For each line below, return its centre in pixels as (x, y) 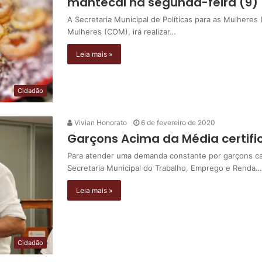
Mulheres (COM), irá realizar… (122, 31)
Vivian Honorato (100, 122)
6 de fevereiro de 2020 (178, 122)
